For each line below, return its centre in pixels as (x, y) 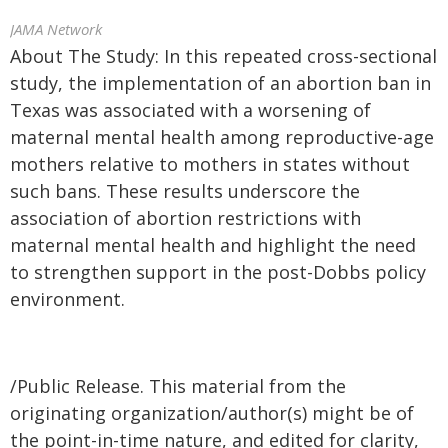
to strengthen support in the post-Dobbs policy (218, 272)
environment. (67, 299)
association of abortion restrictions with (185, 218)
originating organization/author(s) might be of (212, 413)
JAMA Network (56, 29)
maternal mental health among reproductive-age (222, 137)
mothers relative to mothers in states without (210, 164)
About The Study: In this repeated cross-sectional (223, 56)
